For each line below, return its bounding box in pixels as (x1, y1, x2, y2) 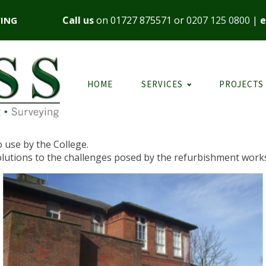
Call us (62, 14, 94, 27)
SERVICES (141, 78, 183, 90)
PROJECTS (219, 78, 264, 90)
